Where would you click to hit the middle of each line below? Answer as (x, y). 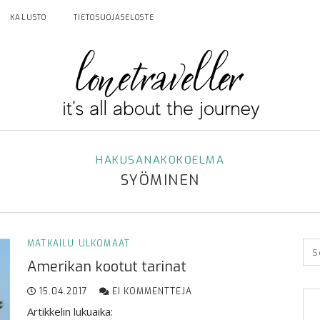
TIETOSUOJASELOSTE (114, 17)
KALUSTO (29, 17)
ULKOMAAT (104, 244)
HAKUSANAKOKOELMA (160, 160)
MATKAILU (51, 244)
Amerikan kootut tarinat (107, 267)
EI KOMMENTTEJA (151, 291)
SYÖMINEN (160, 180)
